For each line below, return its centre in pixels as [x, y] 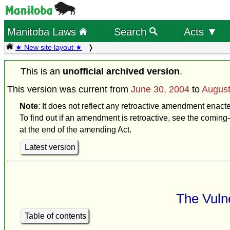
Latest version [50, 147]
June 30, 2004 [160, 90]
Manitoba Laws [43, 31]
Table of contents [55, 216]
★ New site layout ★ [49, 47]
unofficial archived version [121, 72]
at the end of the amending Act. [75, 130]
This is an [42, 72]
